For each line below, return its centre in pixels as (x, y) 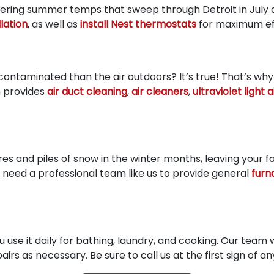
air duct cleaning (87, 91)
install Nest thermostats (138, 24)
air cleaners (160, 91)
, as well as (54, 24)
